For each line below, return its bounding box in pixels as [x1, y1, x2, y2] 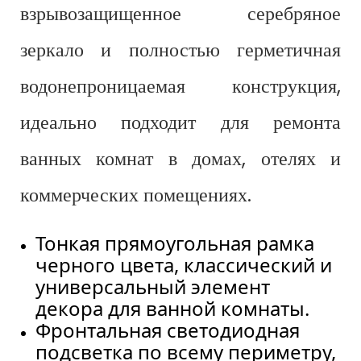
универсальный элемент [35, 273, 271, 301]
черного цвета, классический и [35, 251, 333, 279]
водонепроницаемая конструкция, [20, 73, 341, 100]
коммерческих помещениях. [20, 181, 251, 209]
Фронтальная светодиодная [35, 317, 301, 344]
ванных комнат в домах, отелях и [20, 145, 341, 172]
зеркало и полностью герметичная [20, 36, 341, 64]
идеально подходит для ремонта [20, 109, 341, 136]
